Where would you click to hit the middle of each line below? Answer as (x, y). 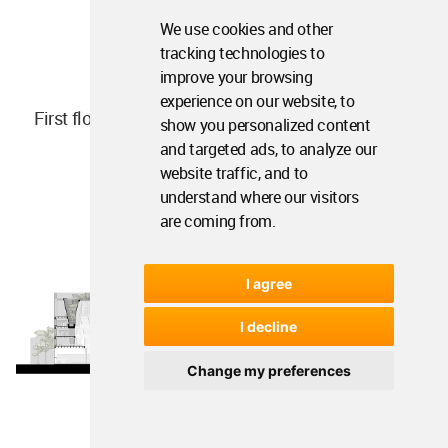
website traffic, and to (233, 173)
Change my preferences (268, 370)
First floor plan (89, 117)
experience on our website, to (257, 101)
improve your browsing (236, 77)
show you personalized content (265, 125)
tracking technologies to (242, 53)
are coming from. (217, 221)
